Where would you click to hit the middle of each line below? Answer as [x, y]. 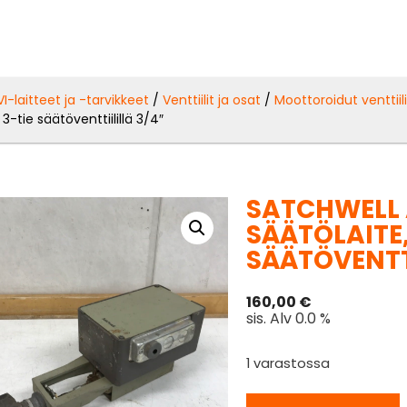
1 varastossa [288, 363]
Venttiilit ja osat [212, 99]
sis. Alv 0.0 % [289, 318]
